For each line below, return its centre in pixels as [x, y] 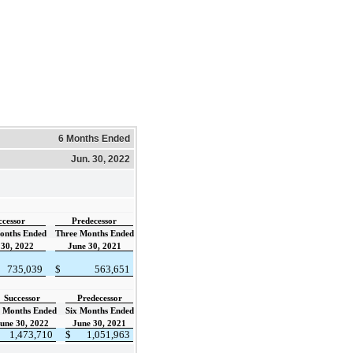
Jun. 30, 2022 [100, 159]
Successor [22, 298]
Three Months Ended [95, 233]
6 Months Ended [94, 138]
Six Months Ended [100, 310]
